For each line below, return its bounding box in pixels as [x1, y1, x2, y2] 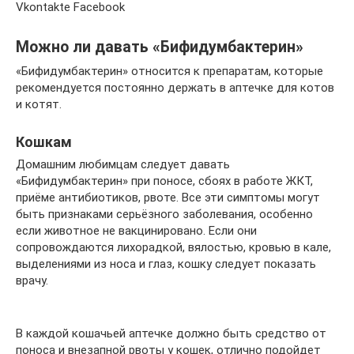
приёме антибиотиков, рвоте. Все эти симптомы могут [16, 190, 320, 205]
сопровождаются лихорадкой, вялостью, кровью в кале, [16, 239, 331, 254]
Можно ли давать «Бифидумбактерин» [16, 37, 303, 56]
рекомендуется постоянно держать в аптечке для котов [16, 80, 334, 95]
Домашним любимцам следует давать [16, 156, 230, 171]
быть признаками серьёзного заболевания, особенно [16, 206, 313, 221]
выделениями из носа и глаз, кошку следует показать [16, 256, 316, 271]
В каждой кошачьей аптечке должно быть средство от [16, 326, 326, 341]
